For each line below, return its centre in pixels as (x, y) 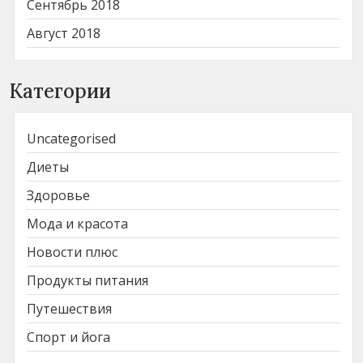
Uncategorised (71, 138)
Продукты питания (88, 280)
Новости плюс (72, 252)
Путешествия (69, 308)
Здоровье (58, 195)
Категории (60, 91)
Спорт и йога (68, 337)
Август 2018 (64, 33)
